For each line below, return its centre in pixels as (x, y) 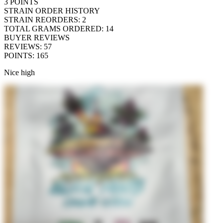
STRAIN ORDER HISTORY (52, 10)
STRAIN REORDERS (41, 19)
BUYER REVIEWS (37, 37)
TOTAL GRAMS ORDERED (53, 28)
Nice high (19, 72)
